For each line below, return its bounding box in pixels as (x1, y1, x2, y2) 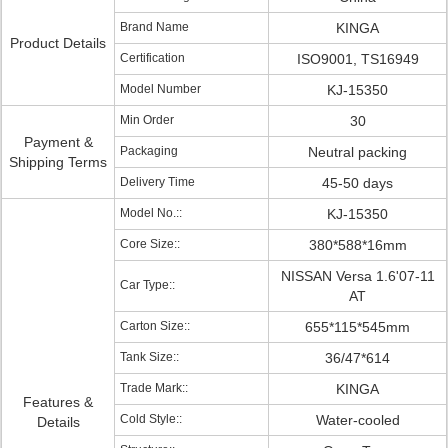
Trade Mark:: (120, 381, 188, 395)
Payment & (23, 134, 93, 150)
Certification (120, 51, 185, 65)
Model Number (120, 82, 201, 96)
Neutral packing (308, 144, 407, 160)
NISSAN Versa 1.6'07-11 (280, 268, 435, 284)
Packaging (120, 144, 178, 158)
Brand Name (120, 20, 189, 34)
